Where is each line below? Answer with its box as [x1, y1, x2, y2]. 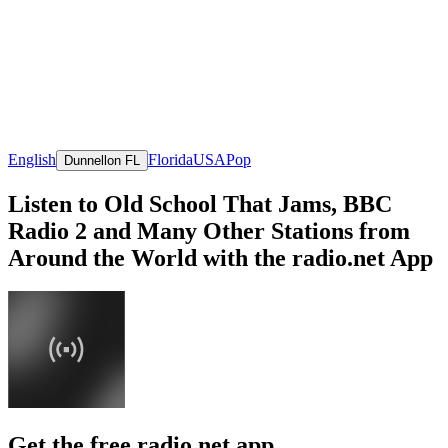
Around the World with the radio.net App [8, 244, 433, 271]
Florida [148, 150, 193, 168]
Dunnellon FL [64, 152, 140, 168]
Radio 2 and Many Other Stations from [8, 217, 410, 244]
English [8, 150, 56, 168]
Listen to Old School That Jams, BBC [8, 190, 392, 217]
